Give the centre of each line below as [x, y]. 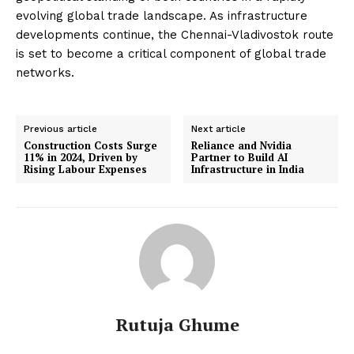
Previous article [60, 129]
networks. [45, 73]
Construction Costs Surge [90, 146]
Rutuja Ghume [177, 325]
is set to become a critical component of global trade [171, 54]
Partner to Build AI [240, 158]
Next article [219, 129]
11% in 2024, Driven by [81, 158]
